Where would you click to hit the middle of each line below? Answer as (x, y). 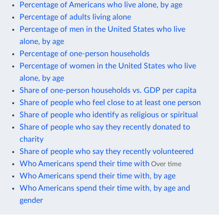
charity (32, 139)
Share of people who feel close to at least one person (110, 102)
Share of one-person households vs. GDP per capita (108, 90)
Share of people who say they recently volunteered (107, 151)
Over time (166, 164)
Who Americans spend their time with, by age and (105, 188)
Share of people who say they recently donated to (105, 127)
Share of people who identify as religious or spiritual (109, 115)
